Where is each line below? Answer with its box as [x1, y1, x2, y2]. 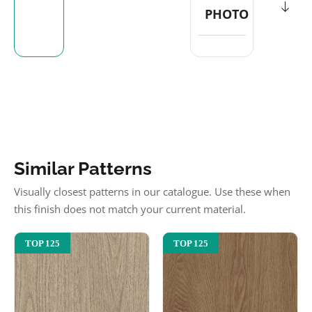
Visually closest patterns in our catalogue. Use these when [14, 185, 290, 198]
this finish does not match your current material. [14, 202, 246, 216]
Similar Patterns [14, 158, 152, 179]
